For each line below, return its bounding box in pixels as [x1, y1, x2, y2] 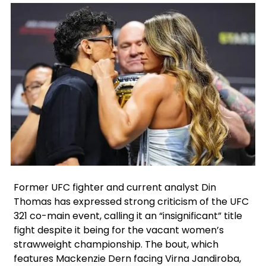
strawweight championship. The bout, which [14, 237, 218, 252]
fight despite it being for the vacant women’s [14, 223, 224, 237]
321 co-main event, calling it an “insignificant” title [14, 209, 242, 223]
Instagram [27, 167, 102, 187]
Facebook [13, 167, 83, 187]
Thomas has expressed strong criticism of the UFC [14, 195, 249, 209]
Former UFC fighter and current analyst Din [14, 180, 216, 195]
